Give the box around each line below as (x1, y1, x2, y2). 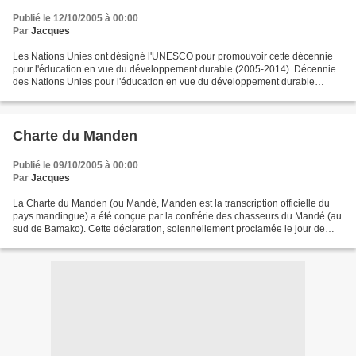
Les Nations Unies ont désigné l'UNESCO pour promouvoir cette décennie (13, 50, 333, 62)
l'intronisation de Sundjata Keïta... (13, 235, 157, 247)
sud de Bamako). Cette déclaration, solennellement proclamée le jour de (13, 222, 325, 234)
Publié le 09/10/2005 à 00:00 (13, 159, 138, 171)
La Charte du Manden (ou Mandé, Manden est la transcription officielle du (13, 197, 330, 209)
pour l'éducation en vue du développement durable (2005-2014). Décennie (13, 63, 336, 75)
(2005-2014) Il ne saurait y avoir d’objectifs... (13, 88, 203, 100)
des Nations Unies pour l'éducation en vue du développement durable (13, 75, 315, 87)
